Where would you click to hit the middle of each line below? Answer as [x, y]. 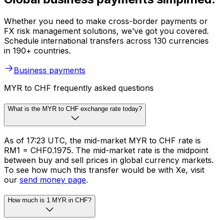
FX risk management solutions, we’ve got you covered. [106, 31]
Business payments [50, 70]
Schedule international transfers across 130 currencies [106, 41]
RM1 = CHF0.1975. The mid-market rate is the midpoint [106, 150]
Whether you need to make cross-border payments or [106, 21]
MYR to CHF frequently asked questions [79, 88]
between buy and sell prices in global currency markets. [109, 160]
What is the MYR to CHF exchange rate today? [75, 109]
